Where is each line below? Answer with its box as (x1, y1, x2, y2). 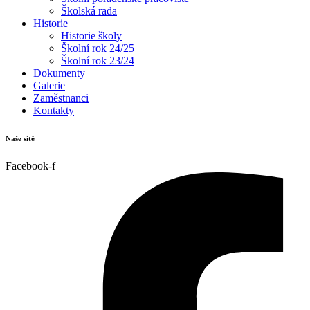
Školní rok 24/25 (61, 42, 134, 54)
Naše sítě (6, 134, 35, 143)
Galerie (33, 79, 65, 91)
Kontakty (33, 104, 74, 116)
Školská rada (61, 4, 117, 17)
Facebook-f (6, 159, 55, 172)
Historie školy (61, 29, 122, 42)
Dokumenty (33, 66, 85, 79)
